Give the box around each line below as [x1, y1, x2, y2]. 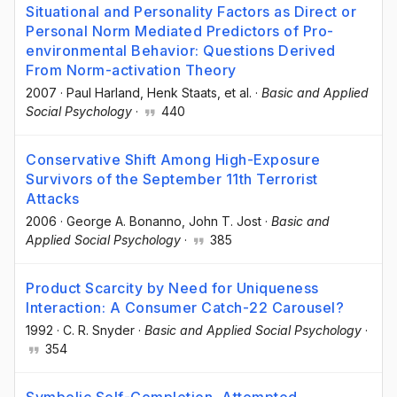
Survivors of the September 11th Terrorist [26, 170, 318, 189]
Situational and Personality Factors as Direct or [26, 2, 356, 20]
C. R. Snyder [63, 323, 135, 339]
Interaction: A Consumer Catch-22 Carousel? [26, 299, 344, 317]
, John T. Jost [182, 214, 261, 230]
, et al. [217, 84, 252, 100]
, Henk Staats [140, 84, 217, 100]
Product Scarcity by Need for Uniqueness [26, 279, 319, 298]
